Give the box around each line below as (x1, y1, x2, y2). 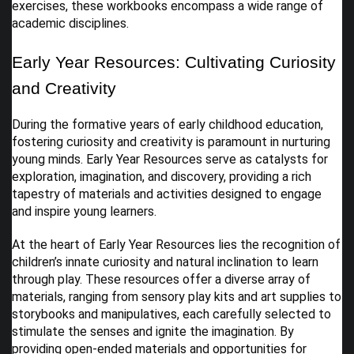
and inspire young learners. (12, 203, 156, 219)
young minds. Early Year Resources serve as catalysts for (12, 151, 328, 167)
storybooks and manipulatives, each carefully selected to (12, 306, 331, 322)
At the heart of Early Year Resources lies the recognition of (12, 236, 341, 252)
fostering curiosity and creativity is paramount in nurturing (12, 134, 330, 149)
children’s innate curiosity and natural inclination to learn (12, 254, 318, 269)
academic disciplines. (12, 15, 129, 31)
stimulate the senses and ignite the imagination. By (12, 323, 294, 339)
